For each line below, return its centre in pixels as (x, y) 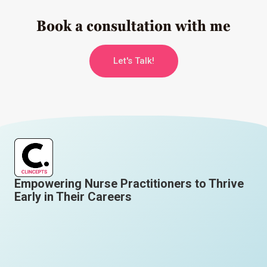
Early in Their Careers (73, 197)
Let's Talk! (133, 61)
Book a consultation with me (133, 26)
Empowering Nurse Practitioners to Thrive (129, 184)
